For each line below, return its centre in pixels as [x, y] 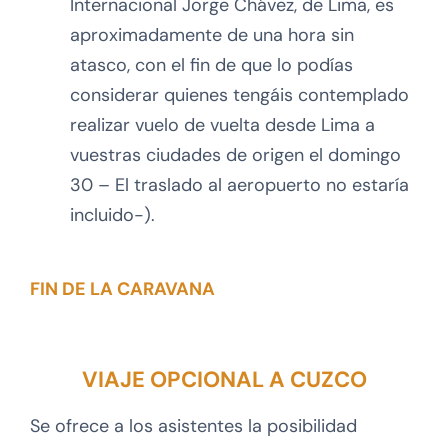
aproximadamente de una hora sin [212, 34]
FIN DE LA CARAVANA [122, 289]
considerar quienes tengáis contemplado [239, 94]
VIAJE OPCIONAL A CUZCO [224, 379]
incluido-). [112, 214]
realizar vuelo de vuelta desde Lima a [222, 124]
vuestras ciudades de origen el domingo [235, 154]
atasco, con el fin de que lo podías [211, 64]
